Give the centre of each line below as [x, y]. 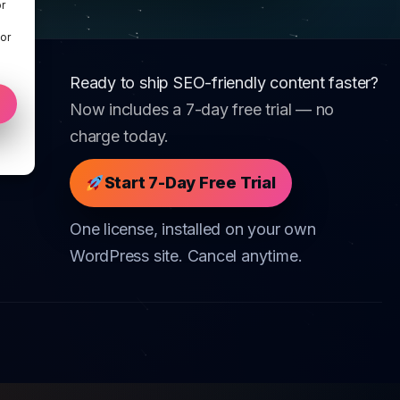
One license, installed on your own [193, 229]
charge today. [120, 137]
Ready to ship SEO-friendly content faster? [224, 83]
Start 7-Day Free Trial [190, 183]
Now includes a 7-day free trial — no [202, 110]
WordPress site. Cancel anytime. [186, 256]
